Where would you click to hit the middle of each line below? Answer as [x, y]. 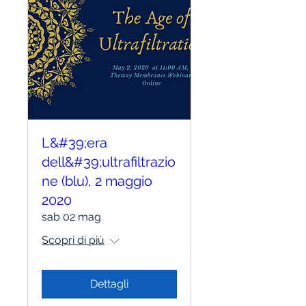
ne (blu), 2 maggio [97, 181]
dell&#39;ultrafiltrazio [109, 162]
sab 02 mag [71, 217]
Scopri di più [73, 240]
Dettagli [109, 284]
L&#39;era [74, 143]
